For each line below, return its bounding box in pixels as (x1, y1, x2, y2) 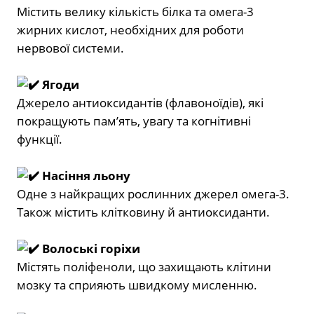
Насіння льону (39, 167, 130, 184)
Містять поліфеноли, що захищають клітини (17, 258, 271, 275)
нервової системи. (17, 39, 124, 56)
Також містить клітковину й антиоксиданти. (17, 203, 270, 220)
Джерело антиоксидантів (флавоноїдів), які (17, 94, 264, 111)
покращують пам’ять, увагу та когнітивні (17, 112, 251, 129)
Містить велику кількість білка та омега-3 (17, 3, 254, 20)
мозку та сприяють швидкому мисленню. (17, 276, 257, 293)
